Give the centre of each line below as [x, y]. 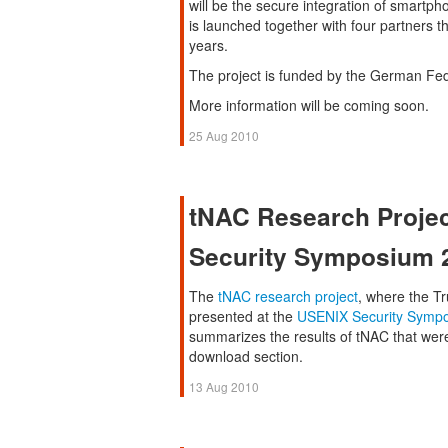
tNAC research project [288, 296]
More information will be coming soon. [309, 105]
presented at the [243, 316]
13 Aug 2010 [224, 386]
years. [208, 45]
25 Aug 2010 [224, 135]
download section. [246, 356]
